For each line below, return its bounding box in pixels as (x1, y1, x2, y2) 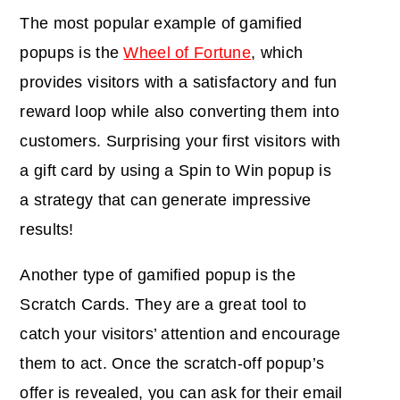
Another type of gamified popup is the (20, 266, 296, 285)
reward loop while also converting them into (20, 103, 339, 121)
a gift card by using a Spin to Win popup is (20, 162, 331, 180)
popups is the (20, 44, 124, 62)
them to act (20, 354, 103, 373)
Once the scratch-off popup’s (106, 354, 325, 373)
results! (20, 221, 74, 239)
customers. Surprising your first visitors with (20, 132, 341, 151)
